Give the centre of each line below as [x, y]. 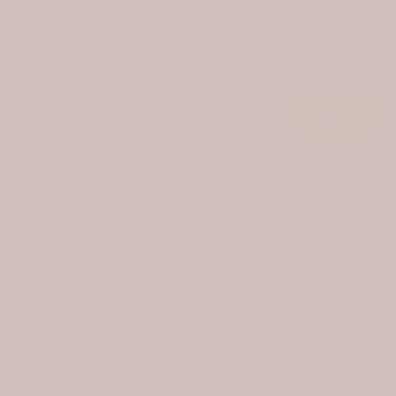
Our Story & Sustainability [107, 262]
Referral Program [78, 360]
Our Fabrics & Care [84, 294]
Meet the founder [77, 327]
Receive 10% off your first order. [198, 46]
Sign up [336, 116]
